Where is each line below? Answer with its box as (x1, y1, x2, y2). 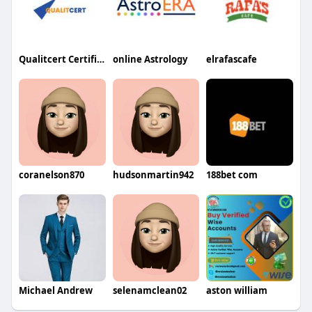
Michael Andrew (18, 283, 93, 297)
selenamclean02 (112, 283, 187, 297)
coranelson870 (18, 169, 84, 182)
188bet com (206, 169, 258, 182)
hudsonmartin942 (112, 169, 194, 182)
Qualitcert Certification (96, 53, 104, 66)
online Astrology (112, 53, 187, 66)
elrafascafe (206, 53, 258, 66)
